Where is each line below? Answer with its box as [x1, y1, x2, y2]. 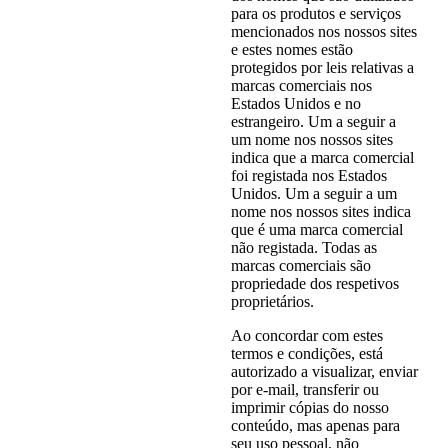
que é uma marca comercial [230, 221, 403, 239]
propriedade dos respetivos [230, 275, 399, 293]
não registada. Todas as [230, 239, 377, 257]
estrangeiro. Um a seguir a [230, 113, 396, 131]
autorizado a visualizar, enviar [230, 363, 418, 381]
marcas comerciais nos [230, 77, 372, 95]
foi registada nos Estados [230, 167, 387, 185]
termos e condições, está [230, 345, 383, 363]
